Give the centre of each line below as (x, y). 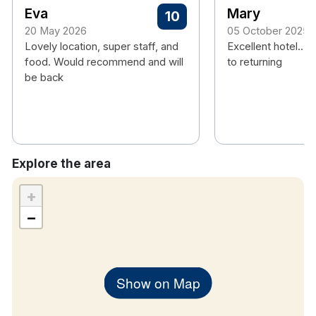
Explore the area (61, 164)
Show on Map (158, 282)
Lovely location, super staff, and (102, 47)
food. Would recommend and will (104, 62)
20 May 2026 (56, 31)
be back (44, 78)
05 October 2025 (268, 31)
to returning (254, 62)
